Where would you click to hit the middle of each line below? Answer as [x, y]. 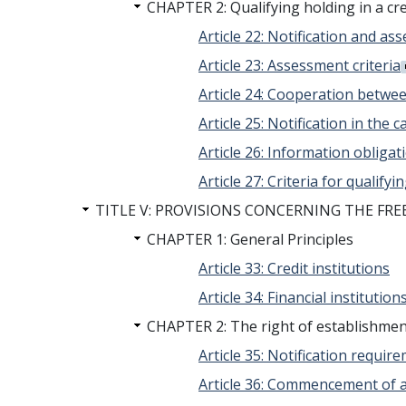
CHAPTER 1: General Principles [250, 239]
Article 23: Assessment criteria [300, 65]
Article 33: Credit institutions [294, 268]
